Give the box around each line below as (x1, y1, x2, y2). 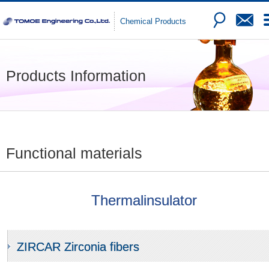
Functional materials (6, 145, 142, 162)
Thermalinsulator (91, 192, 197, 208)
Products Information (6, 67, 146, 84)
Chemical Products (120, 17, 186, 26)
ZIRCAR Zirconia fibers (17, 240, 139, 253)
